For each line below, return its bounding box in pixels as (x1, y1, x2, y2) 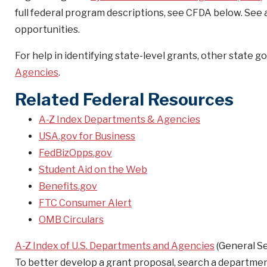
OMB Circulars (39, 214, 104, 225)
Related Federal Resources (15, 89, 234, 110)
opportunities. (15, 24, 80, 35)
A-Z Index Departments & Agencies (39, 114, 200, 125)
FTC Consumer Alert (39, 197, 132, 209)
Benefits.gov (39, 181, 97, 192)
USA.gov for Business (39, 131, 135, 142)
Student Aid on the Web (39, 164, 147, 175)
